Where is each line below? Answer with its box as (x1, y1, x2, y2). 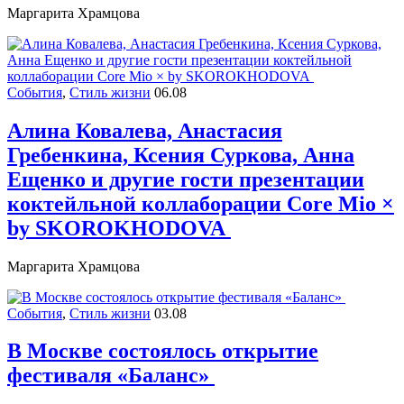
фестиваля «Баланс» (7, 363, 215, 388)
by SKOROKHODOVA (7, 216, 231, 240)
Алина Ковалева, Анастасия (7, 118, 282, 142)
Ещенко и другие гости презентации (7, 167, 364, 191)
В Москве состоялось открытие (7, 339, 318, 363)
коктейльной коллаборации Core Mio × (7, 191, 394, 216)
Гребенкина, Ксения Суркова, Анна (7, 142, 354, 167)
